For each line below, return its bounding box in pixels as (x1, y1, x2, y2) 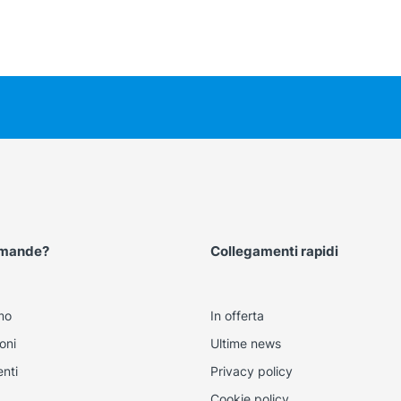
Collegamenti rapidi (209, 243, 338, 260)
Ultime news (209, 336, 281, 352)
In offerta (209, 308, 264, 324)
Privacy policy (209, 363, 293, 380)
